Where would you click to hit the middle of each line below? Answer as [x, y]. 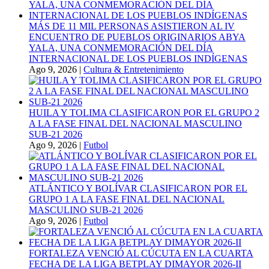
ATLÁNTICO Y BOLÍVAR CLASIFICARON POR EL [138, 188]
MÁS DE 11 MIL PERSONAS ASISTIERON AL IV [132, 26]
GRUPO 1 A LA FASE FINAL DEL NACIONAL [127, 199]
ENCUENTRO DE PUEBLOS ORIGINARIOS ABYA [137, 37]
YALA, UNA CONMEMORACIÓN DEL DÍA [121, 47]
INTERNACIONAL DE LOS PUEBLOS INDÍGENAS [138, 58]
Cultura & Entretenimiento [134, 69]
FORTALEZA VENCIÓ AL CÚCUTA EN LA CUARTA [141, 253]
